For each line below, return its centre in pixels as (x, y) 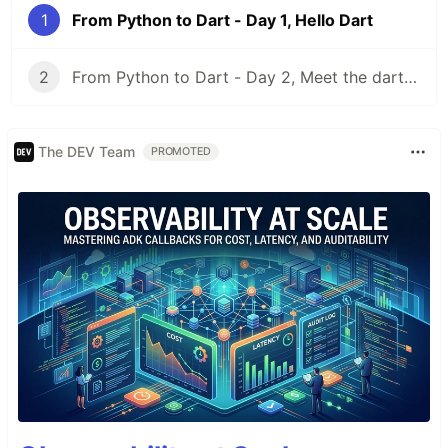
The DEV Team (86, 152)
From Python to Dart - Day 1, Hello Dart (222, 19)
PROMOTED (181, 151)
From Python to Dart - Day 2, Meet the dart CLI (410, 76)
